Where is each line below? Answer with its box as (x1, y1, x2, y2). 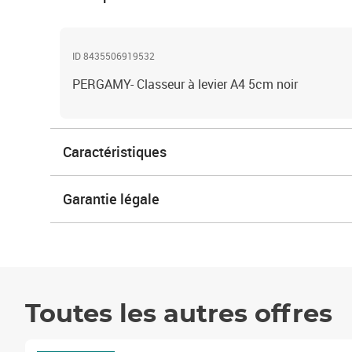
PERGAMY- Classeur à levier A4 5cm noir (72, 75, 298, 93)
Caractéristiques (63, 142, 167, 161)
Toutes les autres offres (25, 302, 332, 327)
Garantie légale (63, 189, 159, 208)
